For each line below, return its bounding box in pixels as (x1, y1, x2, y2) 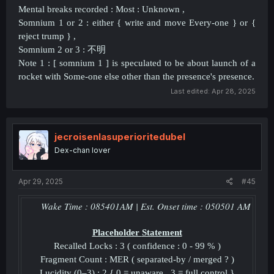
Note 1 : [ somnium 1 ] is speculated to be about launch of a (18, 58, 256, 68)
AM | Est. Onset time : (120, 200, 206, 212)
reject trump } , (18, 31, 76, 41)
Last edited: (171, 86, 212, 95)
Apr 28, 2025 (212, 86, 256, 95)
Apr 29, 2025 (18, 177, 63, 186)
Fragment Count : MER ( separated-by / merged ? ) (40, 254, 234, 264)
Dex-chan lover (54, 145, 110, 155)
